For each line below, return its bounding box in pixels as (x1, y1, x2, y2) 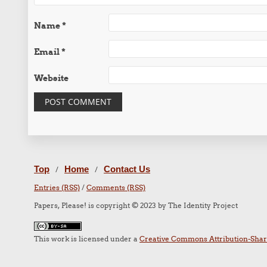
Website (34, 73, 69, 83)
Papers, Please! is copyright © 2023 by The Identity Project (34, 201, 238, 210)
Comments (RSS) (86, 183, 146, 192)
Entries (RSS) (34, 183, 80, 192)
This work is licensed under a (34, 234, 140, 243)
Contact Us (104, 164, 151, 174)
